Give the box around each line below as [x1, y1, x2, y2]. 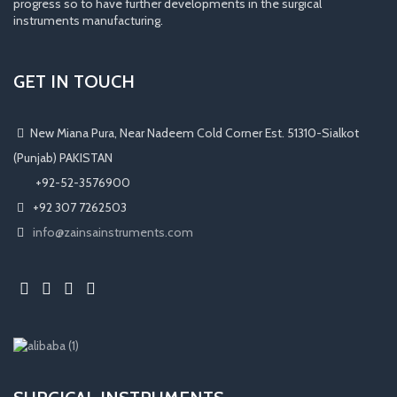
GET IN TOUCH [13, 70, 135, 92]
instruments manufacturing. [13, 12, 163, 28]
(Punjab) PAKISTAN [13, 149, 113, 166]
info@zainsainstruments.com [33, 223, 193, 240]
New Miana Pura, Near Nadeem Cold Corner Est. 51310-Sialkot [30, 124, 359, 141]
